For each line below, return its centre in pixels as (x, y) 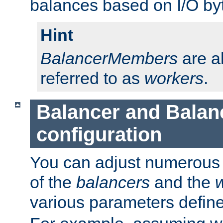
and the (182, 182)
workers (174, 78)
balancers (113, 182)
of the (53, 182)
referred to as (92, 78)
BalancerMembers (109, 58)
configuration (99, 135)
